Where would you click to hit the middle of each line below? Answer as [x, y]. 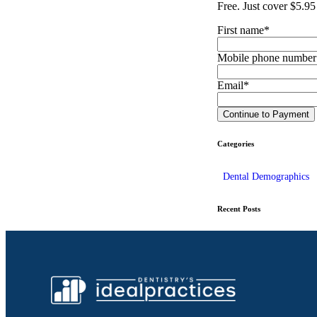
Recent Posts [238, 208]
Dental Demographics [266, 176]
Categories [235, 143]
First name [240, 30]
